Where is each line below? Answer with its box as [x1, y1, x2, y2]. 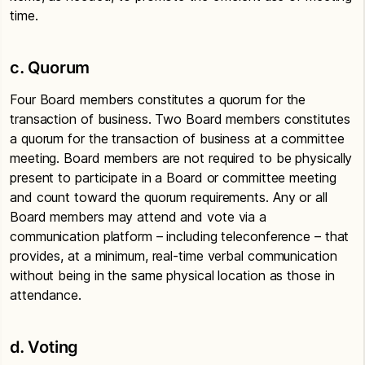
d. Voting [10, 337, 79, 357]
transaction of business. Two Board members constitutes [10, 111, 350, 127]
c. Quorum [10, 58, 90, 77]
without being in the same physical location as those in [10, 267, 335, 284]
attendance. [10, 287, 81, 303]
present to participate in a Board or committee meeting [10, 169, 336, 186]
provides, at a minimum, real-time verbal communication [10, 248, 337, 264]
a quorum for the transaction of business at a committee [10, 130, 345, 147]
